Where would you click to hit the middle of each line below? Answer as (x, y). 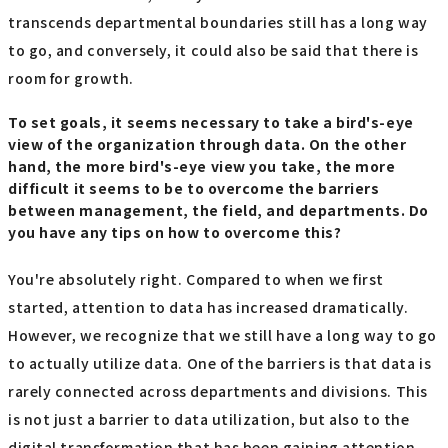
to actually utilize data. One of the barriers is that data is (220, 362)
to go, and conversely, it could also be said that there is (213, 49)
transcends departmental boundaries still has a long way (218, 21)
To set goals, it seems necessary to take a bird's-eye (211, 121)
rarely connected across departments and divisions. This (218, 390)
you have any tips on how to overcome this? (175, 231)
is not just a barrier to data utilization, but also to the (209, 418)
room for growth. (71, 77)
